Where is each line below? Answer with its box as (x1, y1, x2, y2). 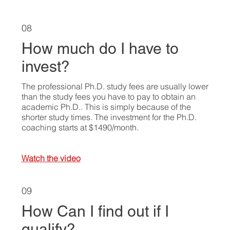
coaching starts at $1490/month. (21, 122, 139, 132)
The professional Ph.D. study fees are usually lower (21, 81, 208, 91)
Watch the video (21, 152, 81, 163)
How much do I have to (21, 39, 179, 57)
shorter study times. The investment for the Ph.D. (21, 111, 197, 122)
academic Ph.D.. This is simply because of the (21, 101, 191, 112)
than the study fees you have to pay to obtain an (21, 91, 196, 102)
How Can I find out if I (21, 202, 169, 221)
